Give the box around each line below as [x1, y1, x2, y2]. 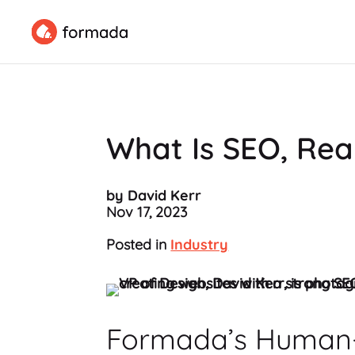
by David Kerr [106, 185, 202, 204]
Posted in [106, 235, 171, 254]
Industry [170, 235, 229, 254]
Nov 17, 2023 [106, 202, 188, 221]
